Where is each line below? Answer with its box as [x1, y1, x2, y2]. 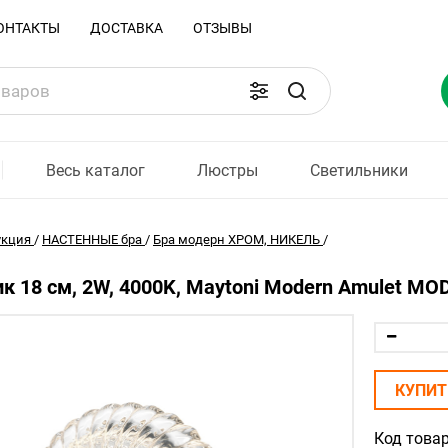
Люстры [197, 160, 259, 180]
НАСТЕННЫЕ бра [42, 232, 142, 247]
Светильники [310, 160, 409, 180]
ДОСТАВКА [90, 20, 163, 36]
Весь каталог [46, 160, 145, 180]
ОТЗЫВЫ [193, 20, 252, 36]
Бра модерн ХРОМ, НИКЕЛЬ [153, 232, 320, 247]
